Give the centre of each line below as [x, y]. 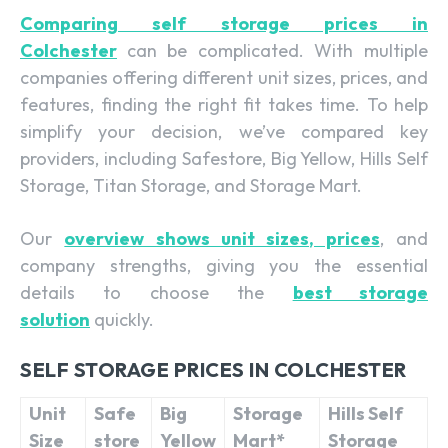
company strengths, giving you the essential [224, 265]
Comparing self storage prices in [224, 23]
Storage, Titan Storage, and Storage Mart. [191, 185]
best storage [360, 292]
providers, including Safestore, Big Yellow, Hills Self [224, 158]
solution [55, 319]
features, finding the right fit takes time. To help [224, 104]
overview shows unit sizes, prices [222, 238]
